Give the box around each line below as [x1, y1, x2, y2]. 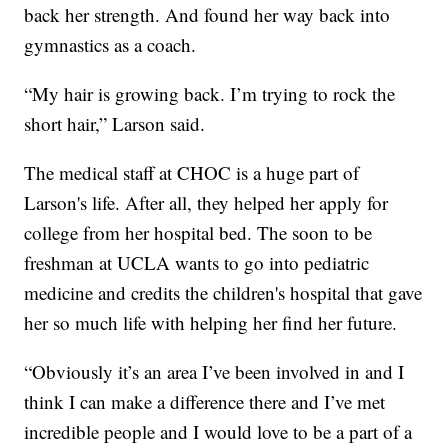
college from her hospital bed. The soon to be [24, 220, 373, 246]
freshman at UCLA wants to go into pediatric [24, 250, 370, 276]
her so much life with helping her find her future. [24, 310, 398, 336]
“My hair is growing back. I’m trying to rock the [24, 81, 396, 107]
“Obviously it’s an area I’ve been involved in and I [24, 359, 405, 385]
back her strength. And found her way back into [24, 2, 391, 28]
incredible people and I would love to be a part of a [24, 419, 413, 445]
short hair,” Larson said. [24, 111, 206, 137]
